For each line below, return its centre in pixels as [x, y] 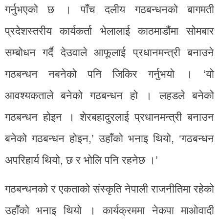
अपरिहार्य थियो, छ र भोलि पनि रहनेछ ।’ [81, 160]
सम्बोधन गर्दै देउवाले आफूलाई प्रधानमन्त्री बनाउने [109, 52]
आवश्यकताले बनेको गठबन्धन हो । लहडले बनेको [109, 95]
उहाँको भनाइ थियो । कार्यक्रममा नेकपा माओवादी [109, 210]
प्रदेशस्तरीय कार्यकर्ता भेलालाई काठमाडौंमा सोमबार [109, 31]
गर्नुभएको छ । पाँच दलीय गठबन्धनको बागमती [109, 9]
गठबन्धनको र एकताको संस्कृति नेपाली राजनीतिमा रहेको [109, 189]
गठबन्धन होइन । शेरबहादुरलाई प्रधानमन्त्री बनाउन [109, 117]
